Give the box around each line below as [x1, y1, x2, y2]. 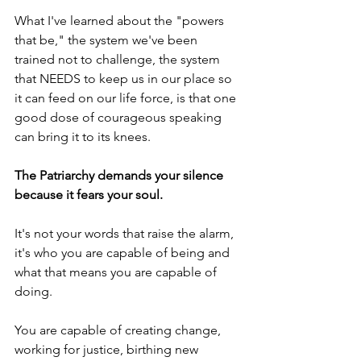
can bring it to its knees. [15, 128, 154, 144]
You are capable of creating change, [15, 322, 224, 338]
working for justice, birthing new [15, 341, 201, 357]
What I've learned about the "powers [15, 12, 227, 28]
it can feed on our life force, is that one [15, 89, 239, 106]
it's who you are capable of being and [15, 244, 233, 260]
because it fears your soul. [15, 186, 163, 202]
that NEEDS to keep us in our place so [15, 70, 235, 86]
